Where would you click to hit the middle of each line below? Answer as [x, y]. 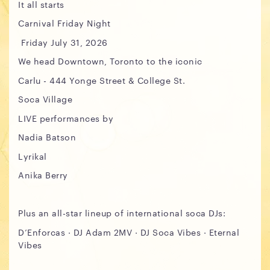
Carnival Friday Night [64, 23]
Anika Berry [43, 175]
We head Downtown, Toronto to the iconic [110, 61]
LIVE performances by [66, 118]
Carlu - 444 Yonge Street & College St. [102, 80]
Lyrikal [34, 156]
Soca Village [45, 99]
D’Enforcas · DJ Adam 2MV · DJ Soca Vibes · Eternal [129, 232]
